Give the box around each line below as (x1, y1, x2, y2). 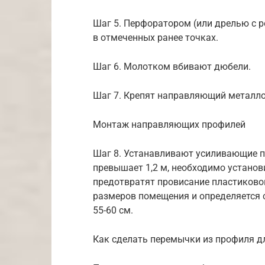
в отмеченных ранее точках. (93, 32, 218, 44)
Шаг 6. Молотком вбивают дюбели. (93, 61, 251, 73)
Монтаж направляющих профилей (93, 119, 245, 131)
